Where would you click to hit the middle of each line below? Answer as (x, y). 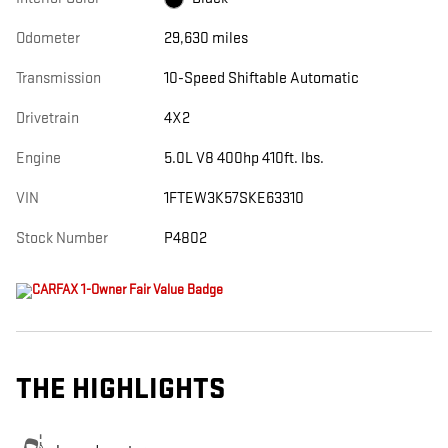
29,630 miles (205, 39)
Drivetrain (47, 119)
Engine (38, 159)
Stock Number (62, 239)
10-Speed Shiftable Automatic (261, 79)
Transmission (58, 79)
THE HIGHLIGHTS (120, 390)
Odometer (48, 39)
